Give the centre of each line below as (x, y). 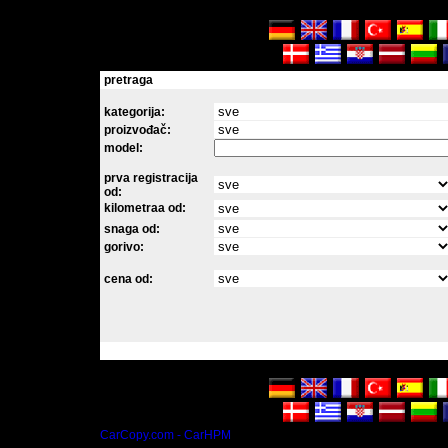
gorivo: (124, 247)
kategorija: (134, 112)
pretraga (128, 80)
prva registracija (151, 178)
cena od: (128, 279)
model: (123, 148)
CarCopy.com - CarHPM (165, 435)
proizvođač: (137, 130)
